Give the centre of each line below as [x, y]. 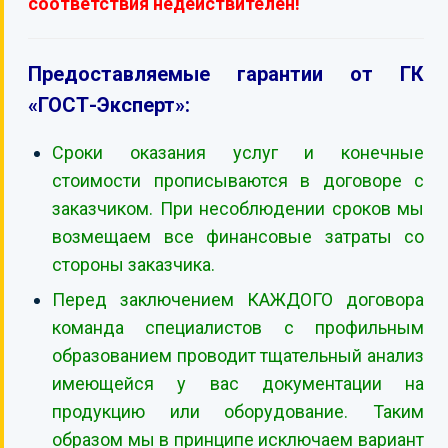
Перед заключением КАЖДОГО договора [238, 299]
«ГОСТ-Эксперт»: [109, 105]
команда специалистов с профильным [238, 327]
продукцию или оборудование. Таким [238, 411]
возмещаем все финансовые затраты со [238, 236]
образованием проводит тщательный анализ [238, 355]
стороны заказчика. [133, 264]
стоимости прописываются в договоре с [238, 180]
